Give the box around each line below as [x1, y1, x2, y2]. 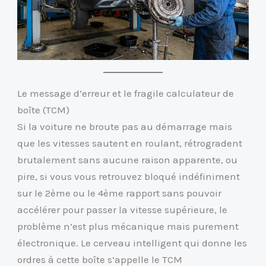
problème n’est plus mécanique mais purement [17, 220, 239, 233]
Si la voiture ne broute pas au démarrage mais [17, 121, 233, 133]
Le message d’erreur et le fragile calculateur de [17, 87, 235, 100]
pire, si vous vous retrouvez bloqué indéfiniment [17, 170, 240, 183]
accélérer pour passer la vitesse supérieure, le [17, 204, 228, 216]
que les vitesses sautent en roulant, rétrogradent [17, 137, 243, 150]
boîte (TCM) [17, 104, 70, 116]
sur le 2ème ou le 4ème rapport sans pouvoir [17, 187, 222, 199]
